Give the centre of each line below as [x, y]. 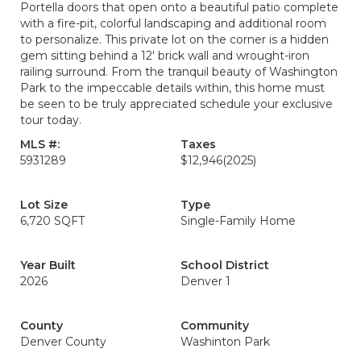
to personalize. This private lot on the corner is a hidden [174, 39]
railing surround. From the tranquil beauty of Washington [179, 72]
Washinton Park [225, 342]
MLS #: [40, 144]
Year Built [48, 265]
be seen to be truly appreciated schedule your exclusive [176, 104]
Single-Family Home [238, 221]
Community [215, 326]
